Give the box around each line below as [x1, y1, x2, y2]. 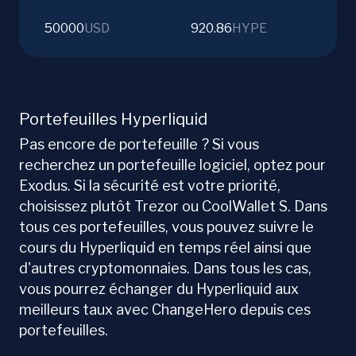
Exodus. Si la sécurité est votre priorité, [19, 177, 281, 195]
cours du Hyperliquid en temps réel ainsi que [19, 239, 311, 257]
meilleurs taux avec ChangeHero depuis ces [19, 301, 311, 319]
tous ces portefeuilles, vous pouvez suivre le [19, 219, 314, 236]
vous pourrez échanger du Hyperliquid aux [19, 281, 299, 298]
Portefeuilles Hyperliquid [19, 110, 207, 130]
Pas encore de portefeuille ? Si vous [19, 136, 259, 153]
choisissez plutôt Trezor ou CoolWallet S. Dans [19, 198, 327, 215]
